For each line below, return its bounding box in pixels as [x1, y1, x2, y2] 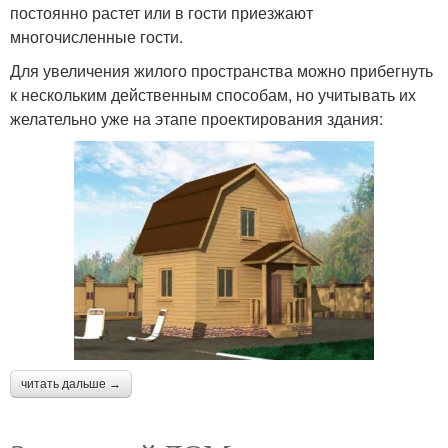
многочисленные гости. [10, 25, 183, 49]
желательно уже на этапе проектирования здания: [10, 107, 383, 131]
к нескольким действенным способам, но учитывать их [10, 83, 416, 107]
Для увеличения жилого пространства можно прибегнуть [10, 59, 433, 83]
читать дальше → [21, 376, 121, 391]
